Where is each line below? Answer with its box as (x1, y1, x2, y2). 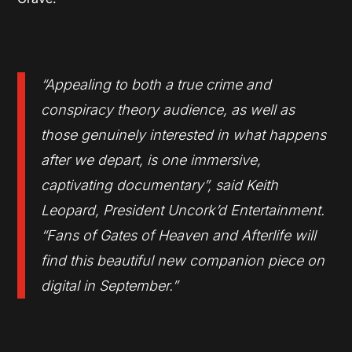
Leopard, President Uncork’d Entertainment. (41, 202, 325, 219)
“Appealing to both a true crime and (41, 76, 272, 93)
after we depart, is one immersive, (41, 152, 262, 169)
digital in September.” (41, 277, 178, 295)
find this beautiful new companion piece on (41, 252, 325, 269)
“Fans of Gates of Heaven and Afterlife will (41, 227, 317, 244)
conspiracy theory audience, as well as (41, 101, 295, 119)
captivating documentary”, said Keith (41, 177, 279, 194)
